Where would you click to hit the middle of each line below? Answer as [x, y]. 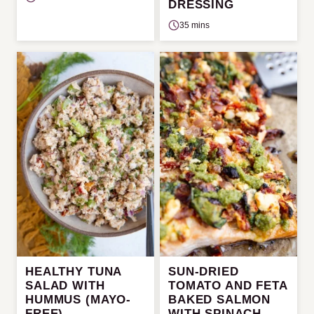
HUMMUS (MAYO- [78, 300]
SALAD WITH [65, 286]
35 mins [194, 25]
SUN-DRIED [204, 272]
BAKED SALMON [220, 300]
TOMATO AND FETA [228, 286]
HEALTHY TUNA [74, 272]
